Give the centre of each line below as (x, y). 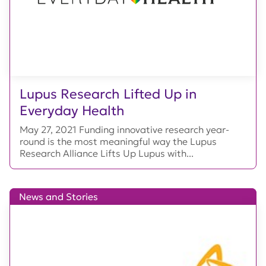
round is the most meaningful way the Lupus (118, 141)
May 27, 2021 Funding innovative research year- (124, 129)
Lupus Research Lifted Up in (108, 94)
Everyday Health (72, 110)
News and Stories (58, 196)
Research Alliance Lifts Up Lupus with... (107, 153)
